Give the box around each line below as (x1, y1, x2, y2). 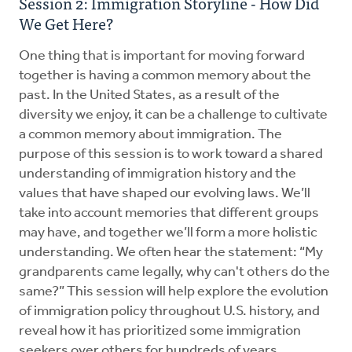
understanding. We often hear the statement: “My (19, 244, 323, 260)
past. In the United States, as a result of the (19, 87, 280, 103)
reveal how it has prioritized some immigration (19, 323, 301, 339)
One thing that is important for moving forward (19, 48, 305, 64)
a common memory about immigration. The (19, 126, 282, 142)
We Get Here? (19, 9, 113, 36)
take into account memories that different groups (19, 205, 319, 221)
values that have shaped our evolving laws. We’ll (19, 185, 310, 201)
